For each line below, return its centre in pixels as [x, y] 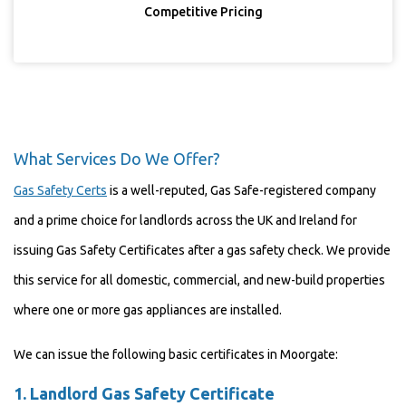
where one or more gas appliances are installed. [148, 310]
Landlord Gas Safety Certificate [152, 393]
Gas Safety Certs [60, 190]
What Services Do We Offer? [117, 159]
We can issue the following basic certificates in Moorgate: [176, 354]
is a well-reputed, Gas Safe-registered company [242, 190]
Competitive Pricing [203, 12]
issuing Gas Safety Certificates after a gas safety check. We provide [202, 250]
